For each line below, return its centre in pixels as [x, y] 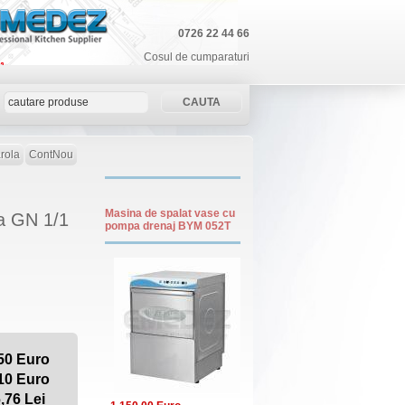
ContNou [51, 155]
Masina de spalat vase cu [170, 213]
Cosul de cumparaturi [197, 57]
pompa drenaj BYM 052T [168, 226]
